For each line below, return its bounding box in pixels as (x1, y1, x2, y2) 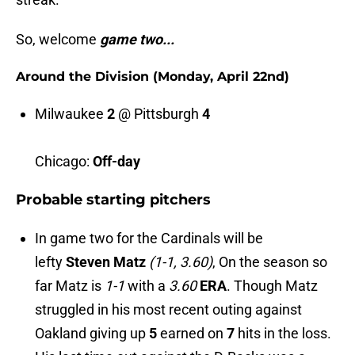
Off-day (93, 153, 140, 170)
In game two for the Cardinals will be (35, 230, 263, 247)
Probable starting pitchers (16, 191, 211, 209)
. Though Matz (227, 277, 318, 295)
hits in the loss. (238, 325, 331, 342)
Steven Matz (66, 254, 146, 271)
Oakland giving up (35, 325, 149, 342)
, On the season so (212, 254, 327, 271)
